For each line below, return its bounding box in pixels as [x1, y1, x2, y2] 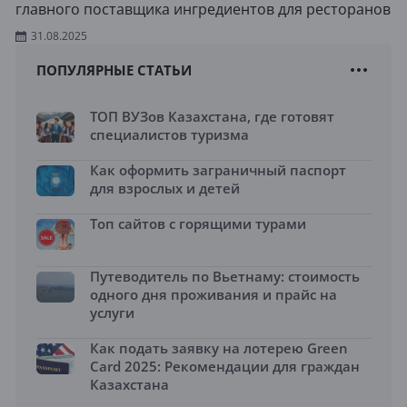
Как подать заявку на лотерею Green [90, 339, 348, 357]
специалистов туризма [90, 125, 249, 144]
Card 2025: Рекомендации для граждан [90, 357, 360, 375]
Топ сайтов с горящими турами [90, 214, 306, 233]
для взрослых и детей [90, 179, 240, 197]
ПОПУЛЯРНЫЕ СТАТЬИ [36, 61, 192, 79]
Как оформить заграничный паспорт [90, 161, 346, 179]
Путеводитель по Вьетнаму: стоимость [90, 267, 360, 285]
